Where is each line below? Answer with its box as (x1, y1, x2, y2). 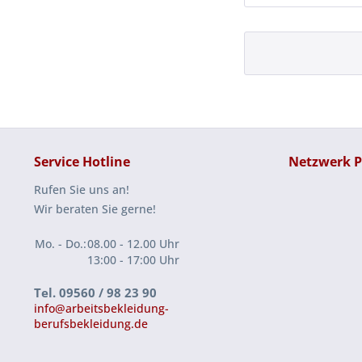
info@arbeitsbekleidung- (34, 300, 169, 316)
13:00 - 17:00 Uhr (87, 251, 179, 267)
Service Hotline (34, 152, 130, 170)
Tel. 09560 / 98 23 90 (34, 284, 157, 301)
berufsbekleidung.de (34, 315, 148, 331)
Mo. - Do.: (35, 235, 86, 251)
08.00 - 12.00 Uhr (87, 235, 179, 251)
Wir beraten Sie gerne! (34, 200, 156, 217)
